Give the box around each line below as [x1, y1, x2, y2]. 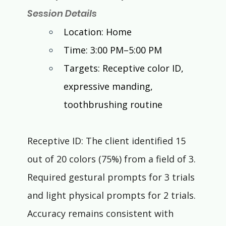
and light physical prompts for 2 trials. [27, 189, 198, 202]
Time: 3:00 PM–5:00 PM [63, 44, 162, 56]
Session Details [27, 7, 97, 20]
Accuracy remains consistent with [27, 207, 176, 220]
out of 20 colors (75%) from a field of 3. [27, 153, 198, 165]
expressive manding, [63, 80, 155, 93]
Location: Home [63, 26, 132, 38]
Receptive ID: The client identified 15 [27, 135, 188, 147]
